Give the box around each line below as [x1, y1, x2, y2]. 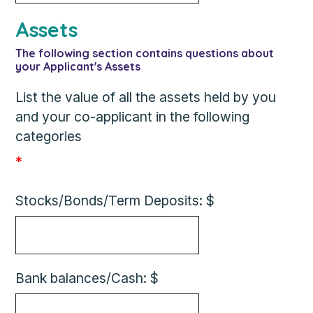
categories [15, 128, 82, 145]
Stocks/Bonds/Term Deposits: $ [15, 192, 215, 209]
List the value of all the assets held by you [15, 89, 277, 105]
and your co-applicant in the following [15, 108, 250, 125]
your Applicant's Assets [15, 59, 141, 73]
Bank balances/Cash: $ [15, 270, 159, 286]
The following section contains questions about [15, 46, 275, 60]
